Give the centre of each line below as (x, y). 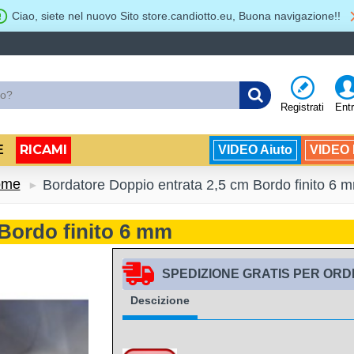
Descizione (160, 300)
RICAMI (43, 150)
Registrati (302, 107)
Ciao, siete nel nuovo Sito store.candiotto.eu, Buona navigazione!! (176, 15)
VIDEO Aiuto (255, 150)
